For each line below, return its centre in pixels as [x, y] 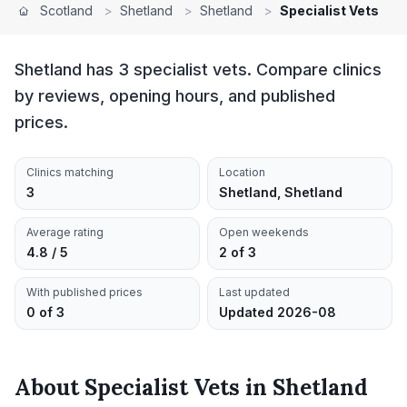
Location [242, 172]
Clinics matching [70, 172]
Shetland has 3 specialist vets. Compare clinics [198, 69]
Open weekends [264, 232]
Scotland [66, 10]
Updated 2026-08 [278, 312]
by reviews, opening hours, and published [175, 96]
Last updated [254, 292]
